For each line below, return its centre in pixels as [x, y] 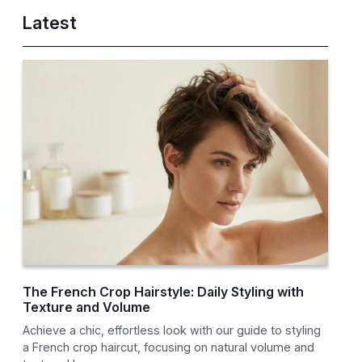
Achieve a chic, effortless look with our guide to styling [172, 330]
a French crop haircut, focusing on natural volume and [169, 347]
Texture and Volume [87, 307]
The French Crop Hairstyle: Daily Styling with [164, 292]
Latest [50, 23]
